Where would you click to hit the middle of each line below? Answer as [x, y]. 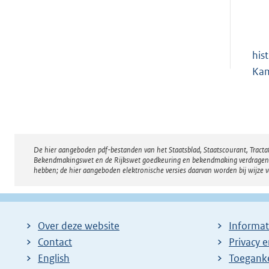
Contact [55, 242]
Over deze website [79, 225]
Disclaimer [79, 156]
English [54, 258]
